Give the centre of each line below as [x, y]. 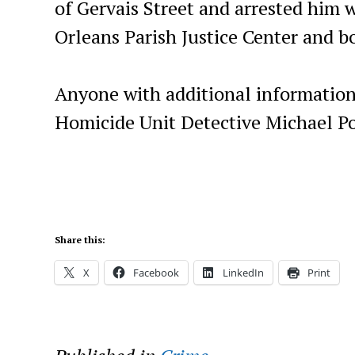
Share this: [80, 240]
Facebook [156, 273]
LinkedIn [243, 273]
